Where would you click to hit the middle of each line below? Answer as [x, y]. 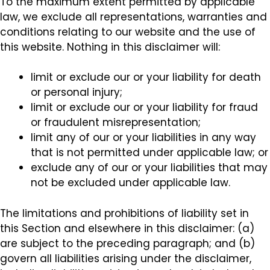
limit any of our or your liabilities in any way [143, 137]
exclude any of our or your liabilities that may [149, 168]
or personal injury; [77, 92]
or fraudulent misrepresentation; [116, 122]
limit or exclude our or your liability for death [146, 77]
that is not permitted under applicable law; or [149, 152]
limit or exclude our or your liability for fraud [144, 107]
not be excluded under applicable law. [130, 183]
